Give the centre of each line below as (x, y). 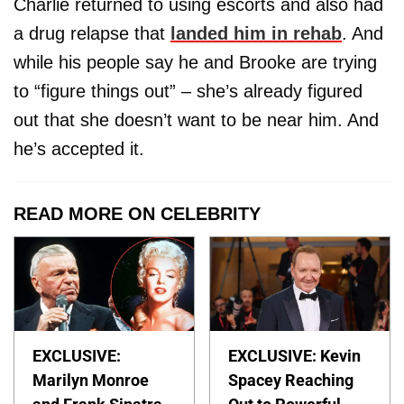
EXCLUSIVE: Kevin (295, 356)
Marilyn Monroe (91, 381)
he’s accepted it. (79, 148)
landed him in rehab (256, 33)
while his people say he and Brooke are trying (195, 62)
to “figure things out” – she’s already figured (188, 91)
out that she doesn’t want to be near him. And (196, 119)
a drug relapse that (92, 33)
